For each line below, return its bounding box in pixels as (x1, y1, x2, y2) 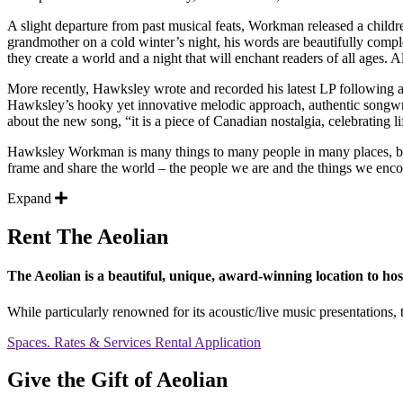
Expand (7, 191, 55, 207)
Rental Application (155, 334, 261, 350)
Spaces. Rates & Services (7, 334, 155, 350)
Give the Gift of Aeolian (7, 368, 228, 392)
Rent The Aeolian (7, 225, 168, 248)
